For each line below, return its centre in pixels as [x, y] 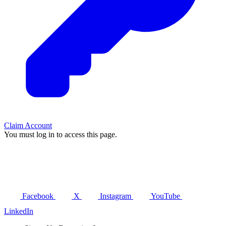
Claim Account [28, 126]
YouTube [166, 196]
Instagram [117, 196]
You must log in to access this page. [61, 135]
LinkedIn [19, 211]
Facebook [39, 196]
